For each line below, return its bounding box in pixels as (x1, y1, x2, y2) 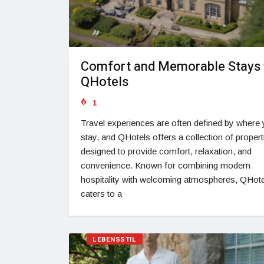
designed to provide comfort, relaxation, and (81, 146, 252, 157)
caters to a (81, 189, 122, 199)
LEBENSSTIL (93, 235, 137, 245)
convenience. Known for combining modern (81, 160, 250, 171)
